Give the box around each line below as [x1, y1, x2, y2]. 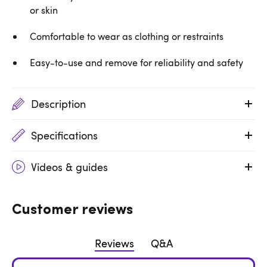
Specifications [31, 128, 98, 142]
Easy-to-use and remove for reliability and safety [30, 55, 243, 69]
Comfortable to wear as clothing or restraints [30, 29, 223, 43]
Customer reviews [12, 203, 133, 218]
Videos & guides [31, 159, 108, 174]
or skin [30, 3, 58, 17]
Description [31, 96, 86, 111]
